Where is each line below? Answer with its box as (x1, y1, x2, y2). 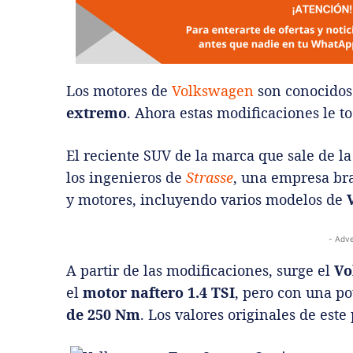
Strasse (186, 167, 233, 187)
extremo (66, 102, 127, 122)
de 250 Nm (66, 304, 140, 324)
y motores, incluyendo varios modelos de (66, 189, 347, 209)
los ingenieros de (66, 167, 186, 187)
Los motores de (66, 80, 172, 100)
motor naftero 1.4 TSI (83, 282, 235, 302)
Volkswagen (172, 80, 254, 100)
